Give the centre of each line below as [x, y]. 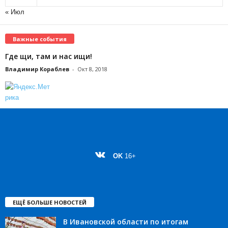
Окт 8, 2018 [92, 69]
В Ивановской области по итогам [126, 222]
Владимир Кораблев [37, 69]
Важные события [40, 39]
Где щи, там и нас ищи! [49, 56]
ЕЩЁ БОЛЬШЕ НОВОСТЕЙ [50, 203]
